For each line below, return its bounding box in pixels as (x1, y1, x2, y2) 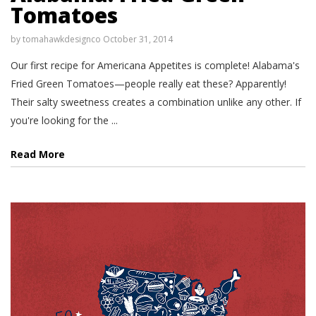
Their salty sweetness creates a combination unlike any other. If (11, 95, 301, 109)
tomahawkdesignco (23, 32, 101, 45)
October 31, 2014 (103, 32, 173, 45)
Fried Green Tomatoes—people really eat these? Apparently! (11, 76, 286, 90)
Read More (11, 147, 65, 161)
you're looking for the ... (11, 113, 118, 127)
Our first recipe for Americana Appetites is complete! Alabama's (11, 58, 300, 72)
